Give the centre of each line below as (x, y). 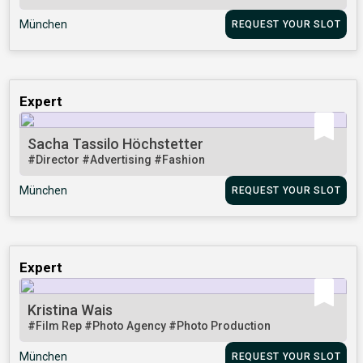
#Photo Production (220, 326)
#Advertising (118, 160)
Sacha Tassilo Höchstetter (116, 144)
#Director (55, 160)
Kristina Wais (70, 310)
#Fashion (180, 160)
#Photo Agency (127, 326)
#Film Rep (56, 326)
